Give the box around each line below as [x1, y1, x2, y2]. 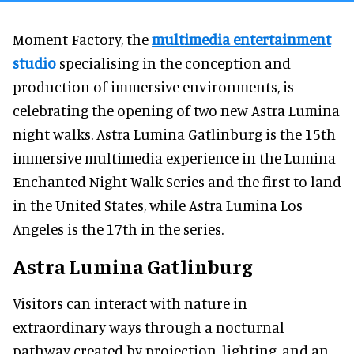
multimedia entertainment [152, 29, 331, 48]
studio [13, 53, 56, 72]
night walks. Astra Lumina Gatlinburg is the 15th [13, 124, 336, 143]
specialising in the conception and [56, 53, 291, 72]
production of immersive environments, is [13, 77, 294, 96]
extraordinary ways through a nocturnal [13, 317, 284, 336]
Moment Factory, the [13, 29, 152, 48]
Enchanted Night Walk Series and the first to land [13, 171, 341, 190]
